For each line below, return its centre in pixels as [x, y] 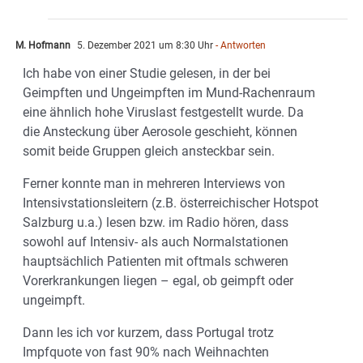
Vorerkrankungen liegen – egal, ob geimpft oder [158, 281]
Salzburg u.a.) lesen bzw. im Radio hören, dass [156, 223]
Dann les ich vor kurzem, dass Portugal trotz [148, 333]
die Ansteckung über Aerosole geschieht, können [160, 132]
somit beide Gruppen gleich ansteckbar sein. [149, 152]
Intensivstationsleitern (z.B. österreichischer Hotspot [171, 203]
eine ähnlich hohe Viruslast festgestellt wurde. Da [163, 113]
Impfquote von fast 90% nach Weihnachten [146, 352]
